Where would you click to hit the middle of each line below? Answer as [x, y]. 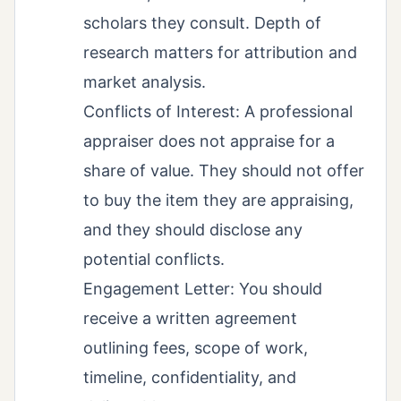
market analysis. [145, 81]
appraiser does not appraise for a [209, 141]
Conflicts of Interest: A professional [218, 111]
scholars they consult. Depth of [202, 22]
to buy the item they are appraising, [218, 200]
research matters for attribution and [220, 52]
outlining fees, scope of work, [196, 347]
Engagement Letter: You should [203, 288]
